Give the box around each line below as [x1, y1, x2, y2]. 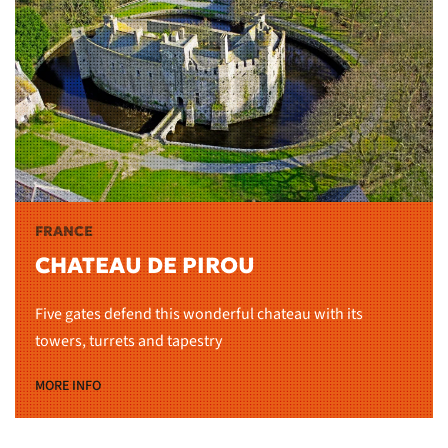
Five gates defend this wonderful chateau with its [35, 303, 363, 326]
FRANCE [35, 222, 93, 241]
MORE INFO [35, 376, 101, 397]
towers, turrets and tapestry [35, 330, 222, 353]
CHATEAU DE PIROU [35, 252, 255, 280]
